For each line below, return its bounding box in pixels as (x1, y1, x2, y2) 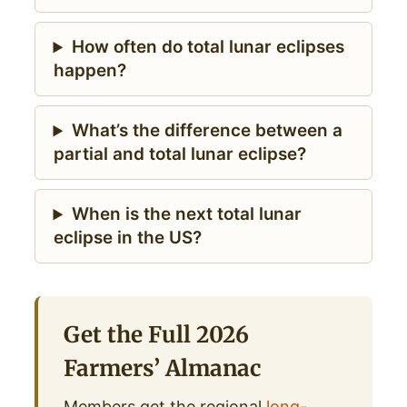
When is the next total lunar (71, 203, 302, 225)
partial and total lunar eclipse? (53, 144, 306, 165)
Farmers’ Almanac (63, 354, 261, 383)
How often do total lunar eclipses (71, 36, 344, 58)
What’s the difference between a (71, 120, 342, 142)
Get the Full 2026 (63, 321, 249, 350)
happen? (53, 60, 126, 82)
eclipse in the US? (53, 227, 202, 249)
